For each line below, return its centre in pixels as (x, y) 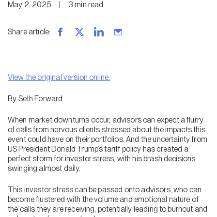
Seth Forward (40, 99)
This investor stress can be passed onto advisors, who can (105, 190)
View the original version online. (59, 77)
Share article (29, 32)
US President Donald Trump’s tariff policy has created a (98, 149)
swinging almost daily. (45, 168)
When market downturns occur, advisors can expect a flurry (106, 120)
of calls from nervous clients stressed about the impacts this (107, 130)
